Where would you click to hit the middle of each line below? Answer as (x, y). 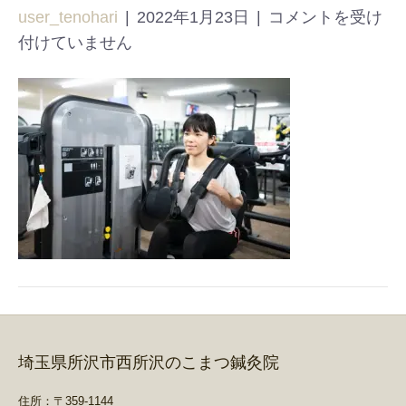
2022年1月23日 (193, 17)
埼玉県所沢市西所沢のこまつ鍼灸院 (149, 362)
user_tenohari (68, 17)
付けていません (75, 43)
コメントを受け (325, 17)
